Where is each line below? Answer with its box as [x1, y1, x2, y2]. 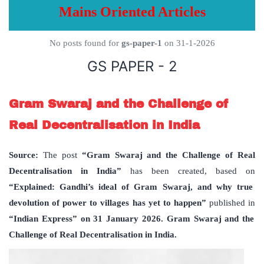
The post [42, 150, 77, 160]
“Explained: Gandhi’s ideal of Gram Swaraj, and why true [9, 182, 253, 192]
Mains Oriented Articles [58, 4, 206, 20]
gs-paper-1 [121, 38, 162, 48]
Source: [9, 150, 43, 160]
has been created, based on [130, 166, 255, 176]
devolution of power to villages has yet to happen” [9, 198, 209, 208]
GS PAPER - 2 [87, 58, 177, 75]
